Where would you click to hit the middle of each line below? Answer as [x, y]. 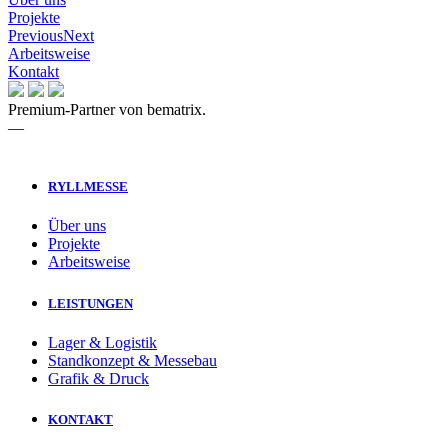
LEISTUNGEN [90, 303]
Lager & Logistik [102, 342]
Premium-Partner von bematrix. [107, 109]
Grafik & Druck [98, 378]
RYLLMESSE [88, 187]
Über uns [77, 226]
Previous [35, 35]
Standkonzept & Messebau [132, 360]
